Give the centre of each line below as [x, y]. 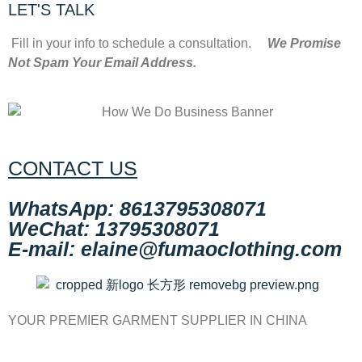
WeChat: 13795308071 [114, 228]
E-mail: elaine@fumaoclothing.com [175, 248]
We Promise [304, 43]
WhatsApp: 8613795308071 [137, 208]
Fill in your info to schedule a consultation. [138, 43]
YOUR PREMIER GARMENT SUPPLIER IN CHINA [158, 321]
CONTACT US [73, 168]
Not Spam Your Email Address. [102, 62]
